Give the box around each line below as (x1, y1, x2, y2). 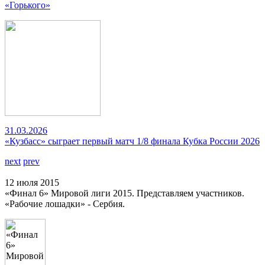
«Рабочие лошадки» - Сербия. (5, 199, 125, 209)
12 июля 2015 (5, 177, 59, 188)
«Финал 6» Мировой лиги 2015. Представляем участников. (5, 188, 244, 198)
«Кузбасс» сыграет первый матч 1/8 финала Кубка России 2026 (5, 136, 260, 146)
